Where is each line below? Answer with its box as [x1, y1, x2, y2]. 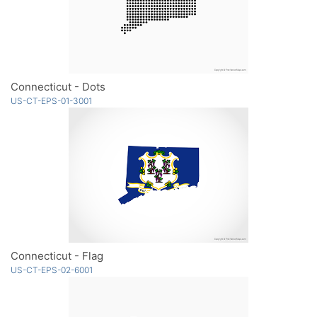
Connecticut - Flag [11, 248, 103, 263]
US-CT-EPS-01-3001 [11, 95, 92, 106]
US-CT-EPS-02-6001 [11, 264, 93, 275]
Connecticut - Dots [11, 79, 105, 93]
